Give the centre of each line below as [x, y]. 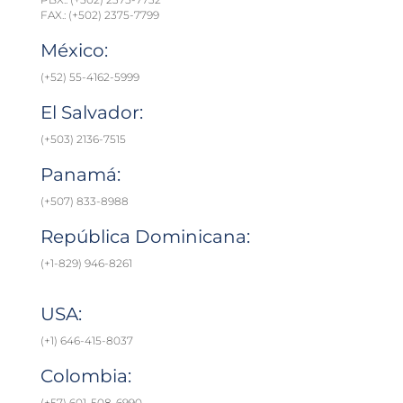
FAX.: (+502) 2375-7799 [100, 15]
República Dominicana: [145, 237]
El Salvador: [92, 113]
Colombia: [86, 376]
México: [74, 51]
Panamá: [81, 175]
